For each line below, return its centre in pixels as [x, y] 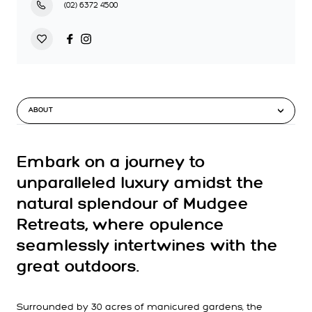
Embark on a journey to [111, 163]
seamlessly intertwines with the [147, 246]
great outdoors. [78, 267]
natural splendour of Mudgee [133, 204]
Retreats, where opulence [120, 225]
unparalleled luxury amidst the [140, 184]
